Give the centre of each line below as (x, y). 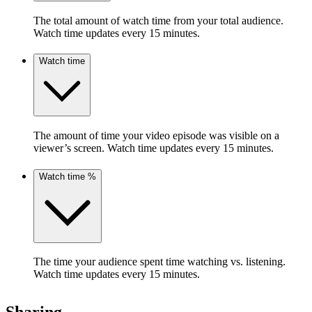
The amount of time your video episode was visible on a (156, 135)
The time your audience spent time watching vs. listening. (159, 262)
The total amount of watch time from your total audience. (158, 20)
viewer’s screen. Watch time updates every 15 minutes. (154, 148)
